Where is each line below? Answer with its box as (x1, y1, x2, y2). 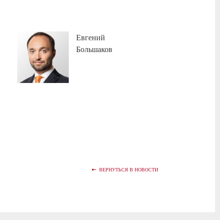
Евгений (76, 31, 106, 42)
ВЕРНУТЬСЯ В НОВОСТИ (99, 165, 158, 173)
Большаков (76, 43, 113, 54)
